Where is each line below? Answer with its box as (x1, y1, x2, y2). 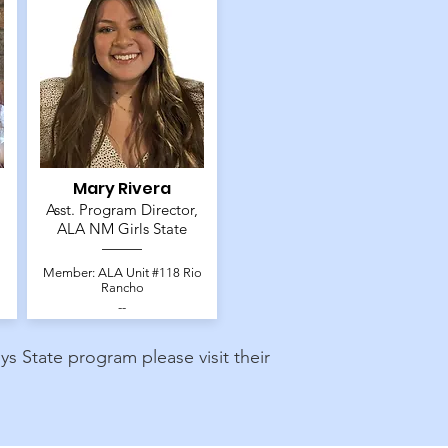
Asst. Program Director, (46, 200, 199, 220)
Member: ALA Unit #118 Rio (42, 265, 202, 281)
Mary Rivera (73, 177, 172, 201)
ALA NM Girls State (57, 219, 188, 239)
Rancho (100, 280, 144, 296)
